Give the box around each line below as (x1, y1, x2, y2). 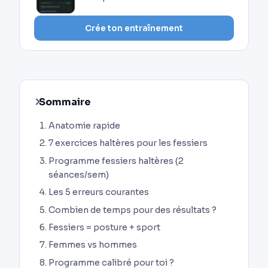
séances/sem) (48, 169, 109, 180)
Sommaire (39, 95, 91, 108)
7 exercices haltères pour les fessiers (48, 138, 208, 149)
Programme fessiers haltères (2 (48, 155, 184, 166)
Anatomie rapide (48, 120, 120, 131)
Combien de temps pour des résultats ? (48, 204, 217, 215)
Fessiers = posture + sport (48, 221, 160, 233)
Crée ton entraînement (85, 23, 183, 33)
